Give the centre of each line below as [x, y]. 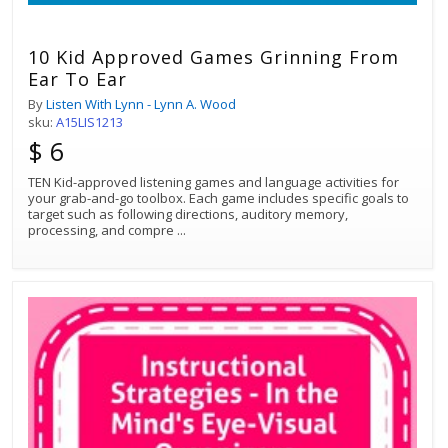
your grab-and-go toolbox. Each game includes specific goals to [218, 197]
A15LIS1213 [89, 121]
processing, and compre [102, 229]
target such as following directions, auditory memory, [188, 213]
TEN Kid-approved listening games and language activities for [213, 181]
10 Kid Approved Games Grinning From [213, 56]
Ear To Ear [77, 78]
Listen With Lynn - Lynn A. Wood [141, 103]
